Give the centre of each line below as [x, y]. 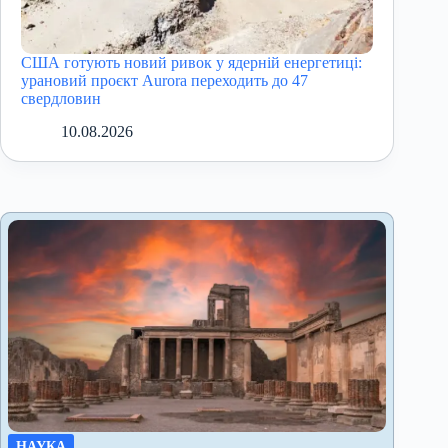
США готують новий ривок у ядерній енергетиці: [191, 62]
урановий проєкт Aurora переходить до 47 [164, 80]
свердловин [61, 98]
